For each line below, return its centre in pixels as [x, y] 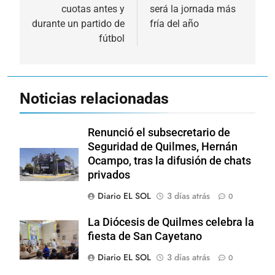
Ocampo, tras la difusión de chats [169, 161]
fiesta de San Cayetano [145, 236]
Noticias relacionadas [94, 98]
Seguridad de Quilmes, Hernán [163, 146]
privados [109, 175]
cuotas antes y [93, 9]
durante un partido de [78, 23]
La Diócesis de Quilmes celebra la [171, 222]
